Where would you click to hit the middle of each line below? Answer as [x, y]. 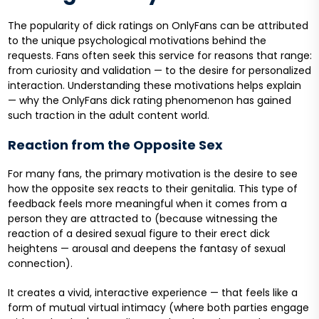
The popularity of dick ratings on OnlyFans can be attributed [158, 26]
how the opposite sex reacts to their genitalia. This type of [152, 189]
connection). [40, 264]
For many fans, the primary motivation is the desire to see [152, 174]
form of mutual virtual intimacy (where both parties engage [158, 308]
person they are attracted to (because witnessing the [142, 219]
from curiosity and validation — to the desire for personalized [159, 71]
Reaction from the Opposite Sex [115, 145]
